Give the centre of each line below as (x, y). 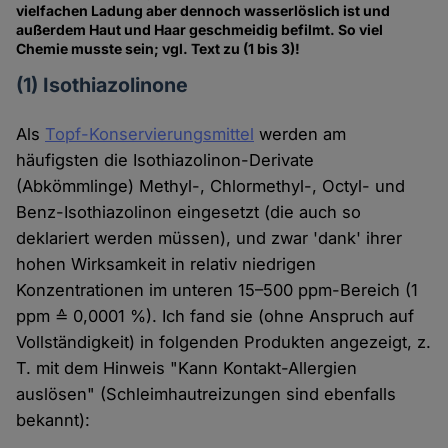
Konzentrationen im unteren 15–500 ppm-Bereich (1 (217, 290)
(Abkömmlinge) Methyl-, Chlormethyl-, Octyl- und (211, 186)
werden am (300, 134)
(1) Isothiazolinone (102, 85)
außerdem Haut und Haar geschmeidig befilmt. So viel (200, 30)
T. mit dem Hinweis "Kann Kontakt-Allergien (187, 368)
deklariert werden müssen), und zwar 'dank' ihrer (209, 238)
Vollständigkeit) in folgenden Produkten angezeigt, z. (224, 342)
